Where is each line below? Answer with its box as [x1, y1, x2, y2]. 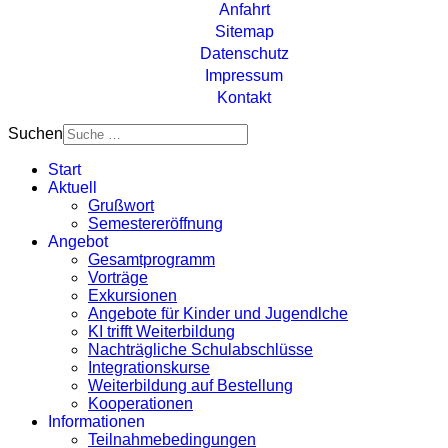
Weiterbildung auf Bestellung [88, 376, 293, 394]
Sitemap [214, 22, 274, 40]
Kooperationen [88, 394, 193, 412]
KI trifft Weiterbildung [88, 322, 235, 340]
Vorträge [88, 268, 148, 286]
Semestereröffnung [88, 214, 223, 232]
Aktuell [48, 178, 97, 196]
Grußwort [88, 196, 154, 214]
